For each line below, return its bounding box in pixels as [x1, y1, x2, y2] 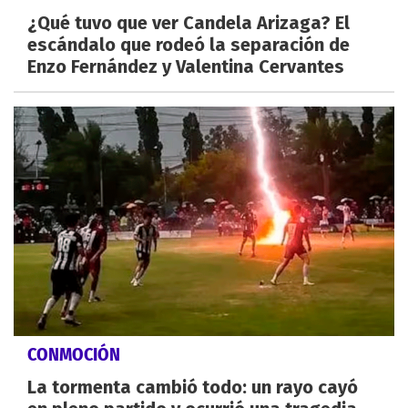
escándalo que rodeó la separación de [27, 34, 350, 56]
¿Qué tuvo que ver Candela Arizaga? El [27, 12, 350, 35]
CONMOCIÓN [27, 342, 120, 365]
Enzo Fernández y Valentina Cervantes [27, 56, 344, 78]
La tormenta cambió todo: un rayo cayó [27, 375, 358, 398]
